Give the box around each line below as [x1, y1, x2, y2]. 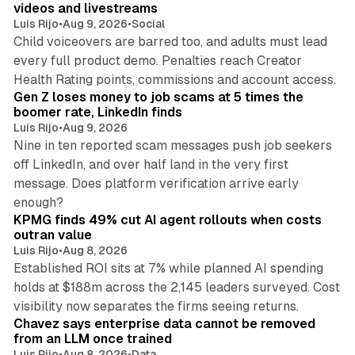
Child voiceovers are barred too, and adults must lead [13, 34, 327, 50]
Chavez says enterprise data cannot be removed [13, 316, 315, 332]
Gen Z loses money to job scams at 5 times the [13, 90, 303, 105]
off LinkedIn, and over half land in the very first [13, 157, 288, 173]
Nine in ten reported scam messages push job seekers [13, 138, 332, 154]
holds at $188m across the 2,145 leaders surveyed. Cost [13, 280, 340, 296]
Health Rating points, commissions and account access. [13, 72, 336, 88]
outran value [13, 227, 92, 243]
